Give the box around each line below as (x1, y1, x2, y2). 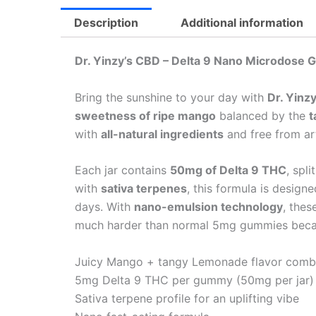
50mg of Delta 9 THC (170, 163, 286, 178)
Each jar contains (75, 163, 170, 178)
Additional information (180, 16, 303, 30)
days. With (75, 200, 134, 214)
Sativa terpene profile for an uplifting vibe (75, 291, 299, 305)
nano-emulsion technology (134, 200, 283, 214)
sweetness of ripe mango (75, 108, 216, 123)
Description (74, 16, 139, 30)
